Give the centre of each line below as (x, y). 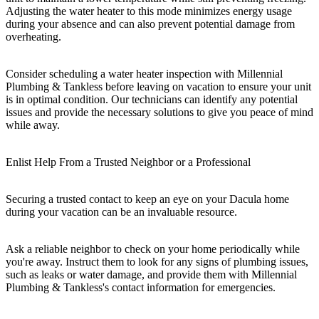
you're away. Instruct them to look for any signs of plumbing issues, (157, 261)
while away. (33, 125)
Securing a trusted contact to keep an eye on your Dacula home (147, 199)
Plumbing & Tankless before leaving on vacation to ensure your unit (158, 86)
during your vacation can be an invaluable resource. (121, 211)
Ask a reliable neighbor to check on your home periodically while (153, 249)
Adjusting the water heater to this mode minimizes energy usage (149, 11)
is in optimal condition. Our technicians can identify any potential (152, 99)
